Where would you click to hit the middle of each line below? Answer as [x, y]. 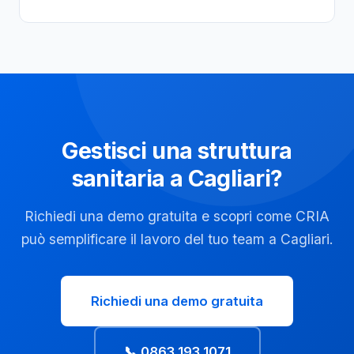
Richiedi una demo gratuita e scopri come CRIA [177, 216]
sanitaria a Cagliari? [177, 178]
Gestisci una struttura [177, 151]
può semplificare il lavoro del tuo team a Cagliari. [177, 239]
